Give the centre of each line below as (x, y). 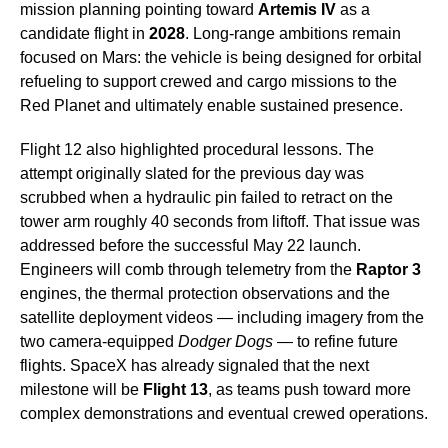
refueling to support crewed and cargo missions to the (208, 82)
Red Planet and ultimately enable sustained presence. (211, 106)
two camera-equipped (99, 342)
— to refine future (335, 342)
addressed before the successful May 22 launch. (190, 246)
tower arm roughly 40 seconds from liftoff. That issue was (220, 222)
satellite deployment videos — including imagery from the (222, 318)
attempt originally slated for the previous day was (192, 174)
